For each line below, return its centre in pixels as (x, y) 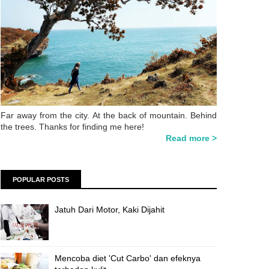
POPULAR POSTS (41, 180)
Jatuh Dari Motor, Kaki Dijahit (110, 210)
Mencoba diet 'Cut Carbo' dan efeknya (128, 258)
